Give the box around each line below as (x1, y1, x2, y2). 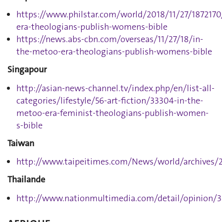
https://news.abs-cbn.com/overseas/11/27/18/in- (16, 33, 203, 45)
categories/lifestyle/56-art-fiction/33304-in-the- (16, 94, 203, 107)
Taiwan (7, 137, 34, 149)
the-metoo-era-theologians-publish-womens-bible (16, 46, 212, 57)
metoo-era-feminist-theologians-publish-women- (16, 107, 209, 119)
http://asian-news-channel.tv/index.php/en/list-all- (16, 82, 215, 94)
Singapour (7, 63, 47, 75)
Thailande (7, 173, 45, 185)
